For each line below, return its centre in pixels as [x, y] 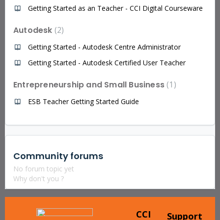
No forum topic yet [44, 169]
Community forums [58, 156]
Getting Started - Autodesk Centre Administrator [104, 47]
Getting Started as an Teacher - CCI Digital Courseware [115, 8]
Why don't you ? [39, 179]
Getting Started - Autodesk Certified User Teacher [107, 62]
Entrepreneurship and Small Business [90, 84]
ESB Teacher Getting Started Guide [83, 101]
